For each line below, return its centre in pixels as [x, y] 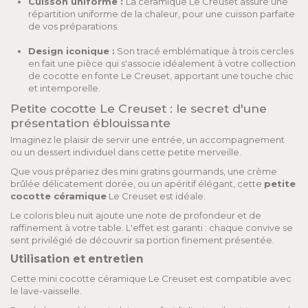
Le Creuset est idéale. [156, 196]
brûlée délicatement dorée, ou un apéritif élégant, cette [137, 184]
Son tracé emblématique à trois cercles [204, 51]
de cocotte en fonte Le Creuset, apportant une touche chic [161, 76]
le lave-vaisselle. [46, 291]
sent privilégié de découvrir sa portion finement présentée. [142, 240]
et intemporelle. [64, 88]
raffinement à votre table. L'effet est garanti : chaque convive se [152, 228]
